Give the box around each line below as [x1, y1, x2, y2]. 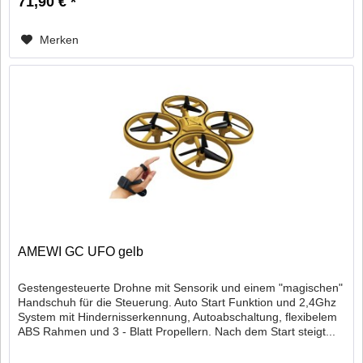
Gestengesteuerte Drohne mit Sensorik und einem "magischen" [18, 281, 344, 295]
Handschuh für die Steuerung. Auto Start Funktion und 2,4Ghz [18, 296, 337, 310]
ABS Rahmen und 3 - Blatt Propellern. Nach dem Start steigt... [18, 325, 336, 339]
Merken [40, 32, 79, 46]
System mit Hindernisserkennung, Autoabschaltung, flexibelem [18, 310, 338, 324]
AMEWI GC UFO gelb [18, 245, 144, 259]
